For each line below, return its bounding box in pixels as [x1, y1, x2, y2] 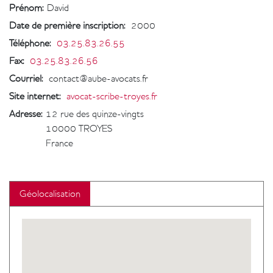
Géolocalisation [19, 188, 80, 200]
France [46, 137, 73, 149]
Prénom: [9, 2, 44, 14]
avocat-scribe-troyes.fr [66, 90, 157, 102]
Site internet [9, 90, 59, 102]
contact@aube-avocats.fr [49, 73, 148, 85]
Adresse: [9, 108, 43, 120]
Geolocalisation [22, 220, 83, 232]
